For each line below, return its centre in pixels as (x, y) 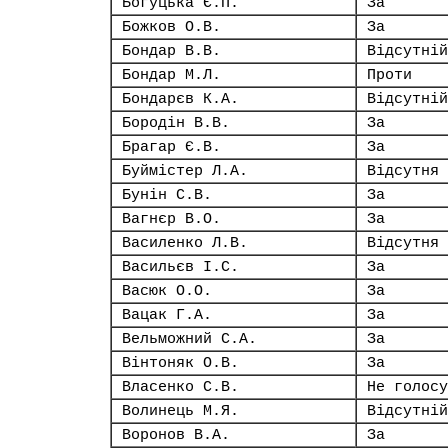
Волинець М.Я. (180, 411)
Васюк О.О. (167, 291)
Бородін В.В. (176, 123)
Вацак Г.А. (167, 315)
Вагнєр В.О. (171, 219)
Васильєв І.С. (180, 267)
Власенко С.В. (180, 387)
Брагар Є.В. (171, 147)
